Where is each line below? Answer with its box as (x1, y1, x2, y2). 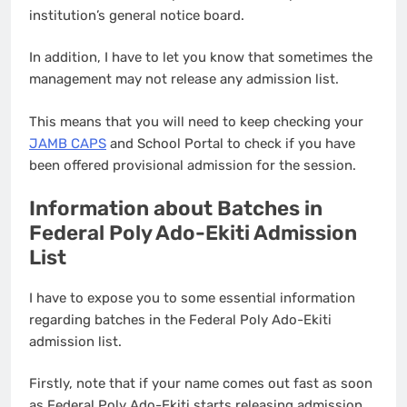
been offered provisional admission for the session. (29, 156, 356, 174)
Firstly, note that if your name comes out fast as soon (29, 375, 372, 392)
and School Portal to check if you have (106, 134, 355, 152)
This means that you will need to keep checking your (29, 113, 363, 130)
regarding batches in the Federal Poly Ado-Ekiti (29, 311, 332, 328)
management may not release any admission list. (29, 71, 339, 88)
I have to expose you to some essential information (29, 289, 355, 306)
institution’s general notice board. (29, 6, 248, 24)
